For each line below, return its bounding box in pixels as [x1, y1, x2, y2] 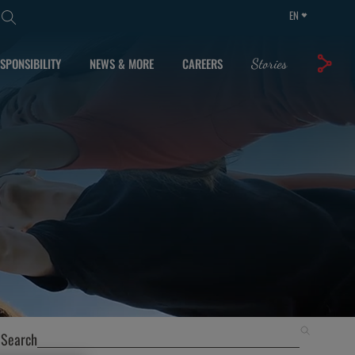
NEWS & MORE [90, 54, 154, 72]
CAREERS [182, 54, 223, 72]
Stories [251, 54, 287, 72]
